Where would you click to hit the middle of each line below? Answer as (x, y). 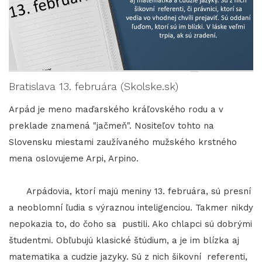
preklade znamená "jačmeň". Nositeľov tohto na (111, 125)
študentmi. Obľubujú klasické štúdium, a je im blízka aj (124, 240)
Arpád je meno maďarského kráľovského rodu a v (116, 109)
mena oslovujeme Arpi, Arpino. (74, 158)
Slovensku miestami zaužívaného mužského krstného (123, 142)
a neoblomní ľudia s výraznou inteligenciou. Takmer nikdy (131, 207)
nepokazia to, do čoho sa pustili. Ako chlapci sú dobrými (130, 224)
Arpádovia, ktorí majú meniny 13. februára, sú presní (130, 191)
